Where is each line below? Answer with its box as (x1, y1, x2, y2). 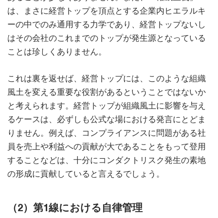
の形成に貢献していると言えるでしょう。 (7, 168, 164, 179)
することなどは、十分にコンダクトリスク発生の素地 (7, 155, 206, 165)
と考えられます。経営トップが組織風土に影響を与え (7, 100, 206, 110)
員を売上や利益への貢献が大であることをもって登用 (7, 141, 206, 151)
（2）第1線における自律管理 (7, 201, 143, 213)
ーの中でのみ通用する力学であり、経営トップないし (7, 19, 206, 29)
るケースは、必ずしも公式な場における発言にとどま (7, 114, 206, 124)
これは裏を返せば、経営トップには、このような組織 (7, 73, 206, 83)
